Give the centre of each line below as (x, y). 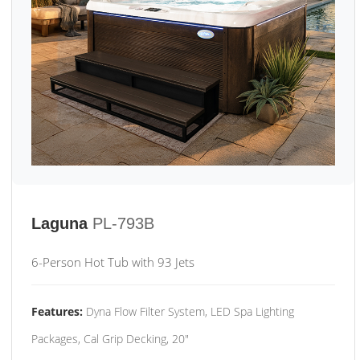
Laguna (59, 223)
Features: (57, 311)
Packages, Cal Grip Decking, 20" (110, 339)
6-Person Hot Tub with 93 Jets (113, 262)
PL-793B (123, 223)
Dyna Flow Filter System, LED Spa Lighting (188, 311)
